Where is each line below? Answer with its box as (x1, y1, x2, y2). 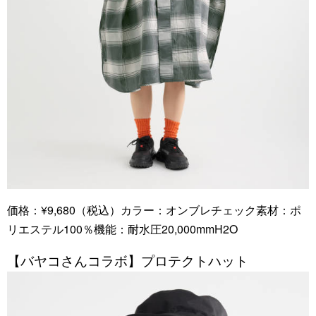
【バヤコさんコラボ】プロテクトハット (7, 251, 248, 270)
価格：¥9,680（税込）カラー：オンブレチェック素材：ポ (7, 202, 301, 219)
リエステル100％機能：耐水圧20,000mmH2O (7, 221, 238, 238)
